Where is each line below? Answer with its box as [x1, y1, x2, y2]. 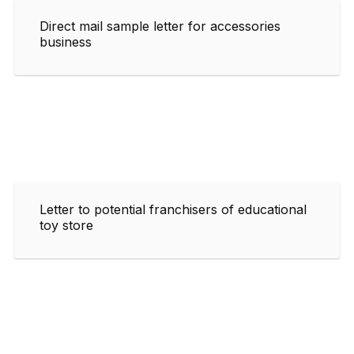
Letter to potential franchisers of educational [40, 201, 307, 217]
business [40, 33, 92, 50]
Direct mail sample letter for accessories [40, 17, 281, 34]
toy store [40, 217, 93, 233]
